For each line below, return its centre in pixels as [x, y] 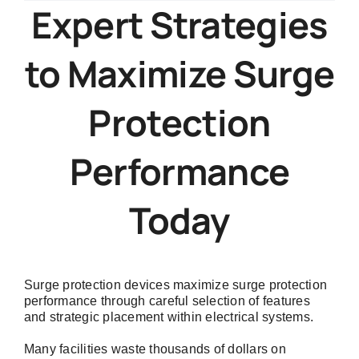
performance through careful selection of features [167, 301]
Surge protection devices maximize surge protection [175, 285]
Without [205, 75]
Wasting [206, 92]
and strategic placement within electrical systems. [169, 317]
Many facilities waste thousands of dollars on [155, 349]
